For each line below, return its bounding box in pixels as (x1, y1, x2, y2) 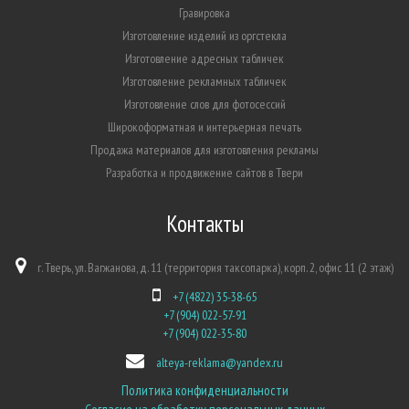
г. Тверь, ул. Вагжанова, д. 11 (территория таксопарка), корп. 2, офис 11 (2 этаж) (35, 259, 393, 276)
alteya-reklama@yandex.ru (156, 354, 283, 371)
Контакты (165, 209, 244, 238)
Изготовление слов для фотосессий (123, 96, 286, 112)
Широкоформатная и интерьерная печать (108, 119, 301, 135)
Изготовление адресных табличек (125, 50, 284, 67)
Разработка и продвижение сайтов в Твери (106, 164, 303, 181)
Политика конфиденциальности (121, 382, 288, 399)
